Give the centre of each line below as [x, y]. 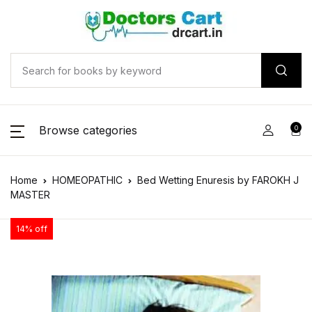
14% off [32, 229]
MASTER [30, 195]
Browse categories [88, 130]
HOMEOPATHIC [87, 180]
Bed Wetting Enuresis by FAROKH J [218, 180]
